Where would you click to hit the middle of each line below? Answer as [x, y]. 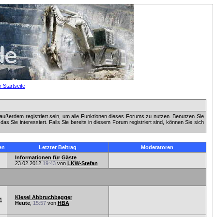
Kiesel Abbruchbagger [43, 197]
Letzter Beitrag [58, 147]
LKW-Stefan [82, 163]
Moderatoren [157, 147]
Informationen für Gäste [46, 157]
